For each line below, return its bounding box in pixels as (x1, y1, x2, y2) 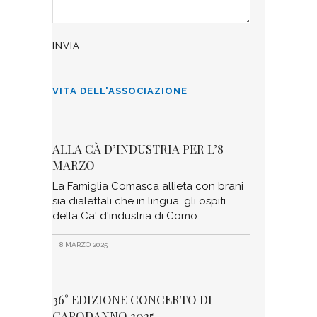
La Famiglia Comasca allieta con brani (52, 180, 243, 192)
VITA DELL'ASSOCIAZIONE (52, 86, 188, 96)
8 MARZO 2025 (57, 241, 108, 249)
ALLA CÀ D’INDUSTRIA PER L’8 (52, 141, 224, 156)
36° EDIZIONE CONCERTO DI (52, 292, 212, 307)
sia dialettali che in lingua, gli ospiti (52, 195, 226, 207)
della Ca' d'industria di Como (52, 209, 197, 222)
